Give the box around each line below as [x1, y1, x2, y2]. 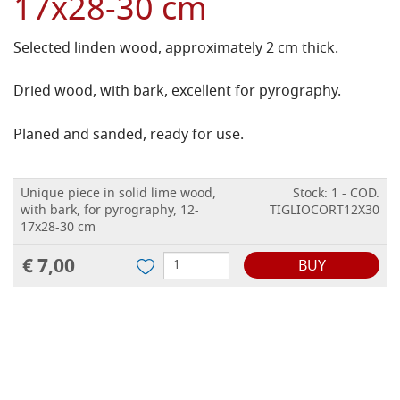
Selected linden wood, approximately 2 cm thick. [13, 37, 338, 62]
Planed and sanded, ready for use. [13, 124, 244, 148]
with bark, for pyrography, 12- [21, 201, 199, 222]
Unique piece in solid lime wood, [21, 184, 216, 205]
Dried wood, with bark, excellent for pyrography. [13, 80, 341, 104]
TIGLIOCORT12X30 [270, 201, 379, 222]
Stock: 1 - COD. [293, 184, 379, 205]
